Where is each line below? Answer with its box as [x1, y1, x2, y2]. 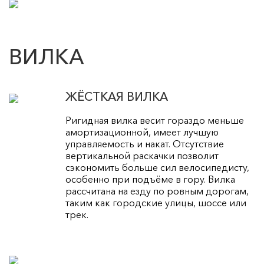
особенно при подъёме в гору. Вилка [65, 173, 236, 185]
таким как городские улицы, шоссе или [65, 196, 247, 209]
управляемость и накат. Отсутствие [65, 137, 225, 150]
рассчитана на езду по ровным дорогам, [65, 184, 249, 197]
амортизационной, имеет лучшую [65, 126, 219, 138]
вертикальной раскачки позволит [65, 149, 219, 161]
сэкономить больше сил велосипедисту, [65, 161, 250, 173]
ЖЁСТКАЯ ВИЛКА [65, 89, 169, 104]
